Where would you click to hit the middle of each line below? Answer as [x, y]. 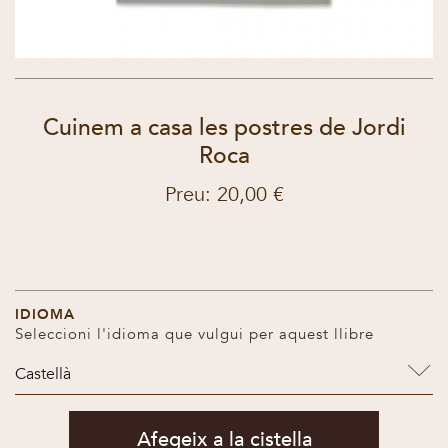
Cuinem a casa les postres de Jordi [224, 127]
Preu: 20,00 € [224, 194]
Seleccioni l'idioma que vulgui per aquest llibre [194, 334]
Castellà [43, 374]
